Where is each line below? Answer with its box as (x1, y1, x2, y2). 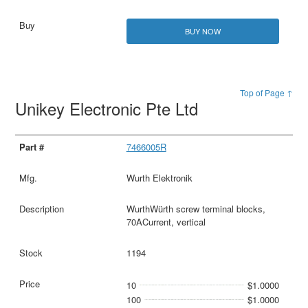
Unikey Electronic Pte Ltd (15, 96, 203, 121)
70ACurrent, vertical (126, 215, 206, 229)
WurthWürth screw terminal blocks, (126, 202, 265, 216)
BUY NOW (184, 25, 221, 37)
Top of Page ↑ (239, 87, 293, 99)
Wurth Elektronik (126, 171, 192, 185)
